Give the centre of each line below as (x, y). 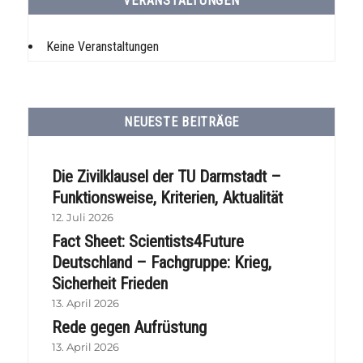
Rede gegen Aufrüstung (129, 327)
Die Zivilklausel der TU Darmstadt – (166, 176)
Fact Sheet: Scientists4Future (147, 241)
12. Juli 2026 (82, 217)
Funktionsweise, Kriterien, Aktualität (167, 197)
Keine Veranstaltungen (103, 47)
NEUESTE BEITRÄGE (181, 122)
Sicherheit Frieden (109, 283)
